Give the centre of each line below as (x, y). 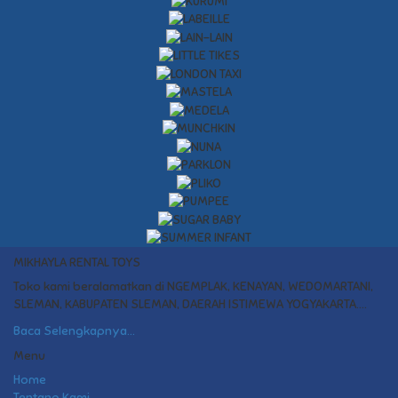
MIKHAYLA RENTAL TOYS (77, 263)
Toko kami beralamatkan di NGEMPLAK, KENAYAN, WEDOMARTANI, (193, 287)
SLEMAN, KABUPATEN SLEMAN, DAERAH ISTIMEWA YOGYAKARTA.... (190, 304)
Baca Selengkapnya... (74, 331)
